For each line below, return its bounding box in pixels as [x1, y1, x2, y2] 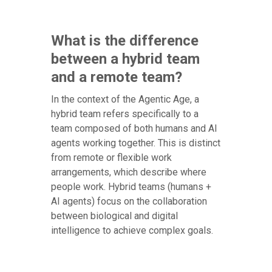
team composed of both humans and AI [51, 123, 217, 135]
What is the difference [51, 32, 199, 50]
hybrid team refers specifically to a [51, 108, 199, 120]
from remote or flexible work [51, 152, 172, 164]
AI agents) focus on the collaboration [51, 195, 207, 208]
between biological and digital [51, 210, 178, 222]
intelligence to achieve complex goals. [51, 225, 213, 237]
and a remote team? [51, 69, 182, 86]
